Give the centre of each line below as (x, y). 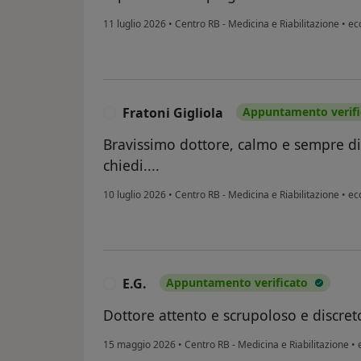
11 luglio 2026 (135, 24)
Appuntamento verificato (237, 283)
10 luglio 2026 (135, 195)
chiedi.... (131, 166)
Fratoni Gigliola (173, 113)
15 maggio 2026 (139, 345)
